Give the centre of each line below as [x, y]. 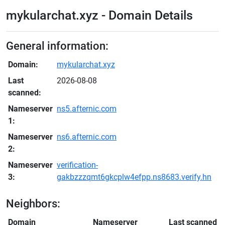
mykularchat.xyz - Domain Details [99, 15]
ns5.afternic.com [87, 109]
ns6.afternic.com [87, 137]
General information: [57, 46]
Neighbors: [33, 204]
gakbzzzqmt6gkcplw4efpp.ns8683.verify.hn [134, 177]
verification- [77, 165]
